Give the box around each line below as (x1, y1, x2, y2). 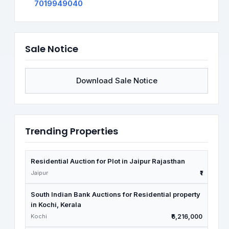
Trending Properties (25, 125, 118, 138)
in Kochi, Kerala (31, 200, 81, 209)
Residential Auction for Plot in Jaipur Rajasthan (31, 157, 185, 165)
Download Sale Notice (76, 76, 157, 85)
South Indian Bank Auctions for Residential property (31, 190, 200, 198)
